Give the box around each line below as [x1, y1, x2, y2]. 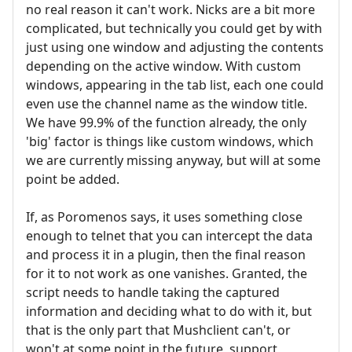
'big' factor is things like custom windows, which [26, 132, 313, 150]
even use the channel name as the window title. [26, 94, 307, 112]
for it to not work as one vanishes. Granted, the [26, 264, 307, 282]
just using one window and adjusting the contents [26, 38, 324, 56]
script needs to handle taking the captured [26, 283, 280, 301]
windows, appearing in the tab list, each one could [26, 75, 324, 93]
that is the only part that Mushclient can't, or [26, 321, 291, 339]
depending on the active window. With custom [26, 57, 301, 75]
